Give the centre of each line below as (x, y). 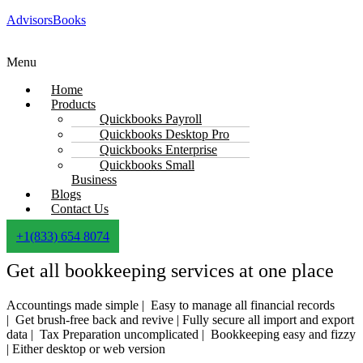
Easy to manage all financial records (243, 305)
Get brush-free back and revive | (99, 319)
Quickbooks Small (147, 165)
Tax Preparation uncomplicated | (125, 334)
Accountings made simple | (79, 305)
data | (23, 334)
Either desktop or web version (89, 348)
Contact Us (80, 209)
